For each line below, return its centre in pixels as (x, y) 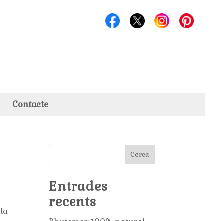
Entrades (78, 186)
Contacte (30, 104)
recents (72, 202)
